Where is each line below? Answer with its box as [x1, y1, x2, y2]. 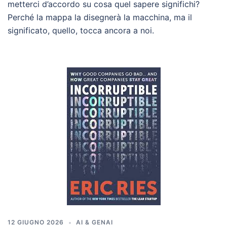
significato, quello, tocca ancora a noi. [8, 25, 154, 35]
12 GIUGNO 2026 [8, 218, 64, 226]
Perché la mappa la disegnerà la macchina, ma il [8, 12, 192, 22]
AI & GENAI [76, 218, 113, 226]
